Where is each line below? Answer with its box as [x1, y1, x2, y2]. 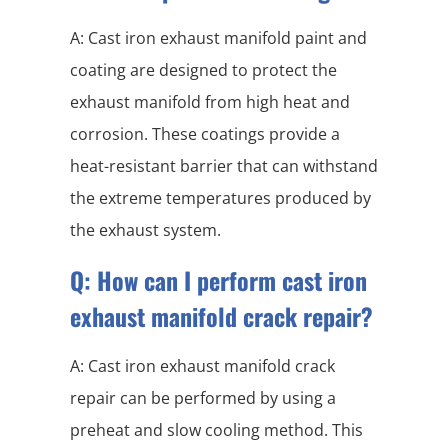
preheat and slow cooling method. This [70, 419, 363, 442]
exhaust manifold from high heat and [70, 91, 350, 114]
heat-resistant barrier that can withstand [70, 155, 378, 178]
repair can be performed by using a [70, 387, 336, 410]
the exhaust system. [70, 219, 221, 242]
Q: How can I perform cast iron [70, 262, 367, 299]
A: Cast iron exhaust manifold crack [70, 355, 335, 378]
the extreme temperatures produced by [70, 187, 371, 210]
